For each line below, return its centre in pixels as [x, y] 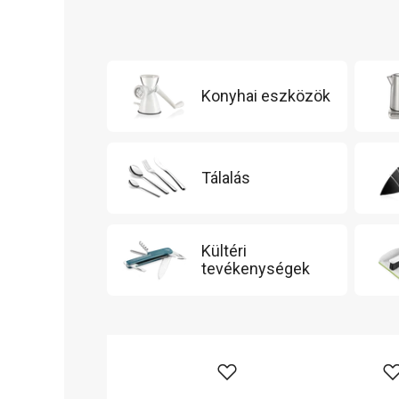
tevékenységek [256, 269]
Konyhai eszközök [266, 96]
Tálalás [226, 178]
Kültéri [224, 251]
